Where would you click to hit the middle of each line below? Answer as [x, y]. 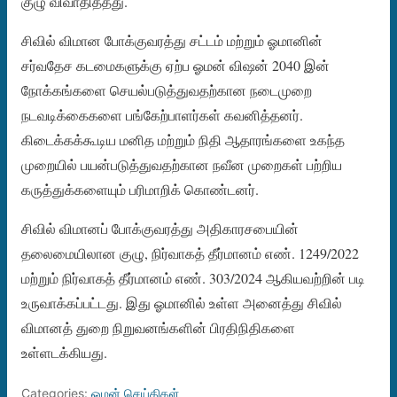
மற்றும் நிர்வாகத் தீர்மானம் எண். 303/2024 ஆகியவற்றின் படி [193, 277]
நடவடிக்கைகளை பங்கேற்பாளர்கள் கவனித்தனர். [162, 114]
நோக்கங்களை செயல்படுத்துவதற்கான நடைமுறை [167, 90]
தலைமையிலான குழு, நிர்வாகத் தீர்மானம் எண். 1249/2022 [190, 253]
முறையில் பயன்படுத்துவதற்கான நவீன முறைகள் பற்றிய [182, 164]
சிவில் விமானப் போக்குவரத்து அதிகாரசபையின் [160, 228]
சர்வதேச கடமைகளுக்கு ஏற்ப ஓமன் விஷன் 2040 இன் [175, 65]
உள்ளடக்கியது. [64, 352]
